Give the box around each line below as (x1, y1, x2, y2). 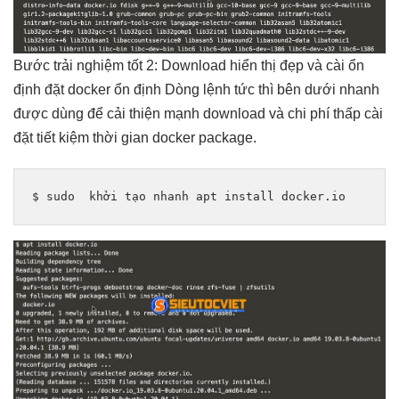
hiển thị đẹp (230, 57, 304, 73)
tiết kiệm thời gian (37, 129, 149, 145)
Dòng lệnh (161, 81, 234, 97)
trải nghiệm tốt (53, 57, 142, 73)
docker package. (149, 129, 256, 145)
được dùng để (13, 105, 107, 121)
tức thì (234, 81, 273, 97)
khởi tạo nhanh (89, 189, 189, 203)
